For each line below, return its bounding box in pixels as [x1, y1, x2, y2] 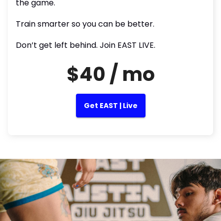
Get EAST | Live [83, 101, 138, 110]
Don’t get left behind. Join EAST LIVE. [16, 39, 155, 51]
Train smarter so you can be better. [16, 18, 154, 30]
